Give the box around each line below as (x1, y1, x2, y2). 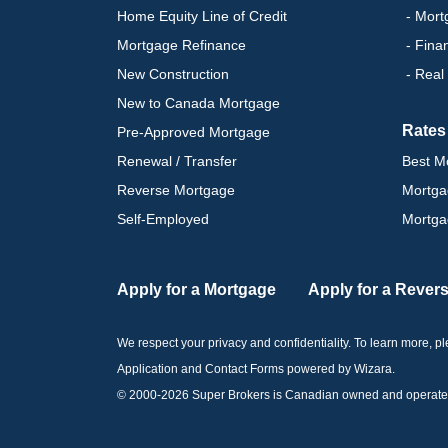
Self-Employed (117, 210, 209, 227)
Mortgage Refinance (117, 36, 246, 53)
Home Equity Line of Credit (117, 7, 287, 24)
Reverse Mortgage (117, 181, 235, 198)
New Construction (117, 65, 229, 82)
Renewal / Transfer (117, 152, 237, 169)
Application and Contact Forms (117, 361, 284, 376)
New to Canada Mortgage (117, 94, 280, 111)
